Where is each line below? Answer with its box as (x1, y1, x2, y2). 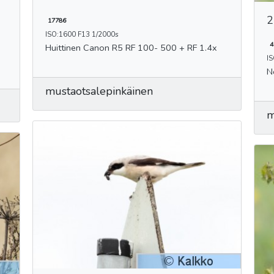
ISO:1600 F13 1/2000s (45, 29, 119, 39)
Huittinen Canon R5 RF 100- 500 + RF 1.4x (83, 41, 217, 54)
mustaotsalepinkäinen (45, 83, 153, 98)
